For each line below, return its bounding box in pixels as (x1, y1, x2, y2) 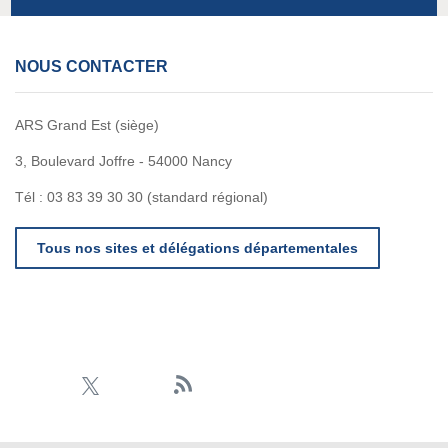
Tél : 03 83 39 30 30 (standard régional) (15, 189, 272, 206)
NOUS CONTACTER (15, 58, 168, 76)
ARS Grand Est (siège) (15, 117, 159, 134)
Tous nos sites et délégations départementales (37, 240, 358, 257)
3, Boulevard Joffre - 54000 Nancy (15, 153, 232, 170)
